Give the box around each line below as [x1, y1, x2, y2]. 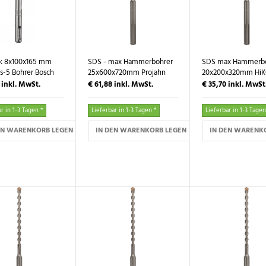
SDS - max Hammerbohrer [88, 56, 173, 69]
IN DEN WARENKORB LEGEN [96, 125, 187, 137]
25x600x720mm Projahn [88, 66, 166, 80]
